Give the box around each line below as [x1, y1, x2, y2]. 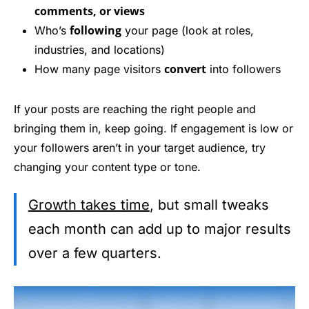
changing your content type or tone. [14, 160, 201, 175]
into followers [206, 62, 281, 77]
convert [164, 61, 206, 77]
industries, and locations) [34, 43, 165, 57]
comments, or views [34, 3, 145, 19]
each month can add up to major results [28, 221, 291, 238]
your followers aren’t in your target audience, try [14, 141, 266, 155]
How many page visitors [34, 62, 164, 77]
